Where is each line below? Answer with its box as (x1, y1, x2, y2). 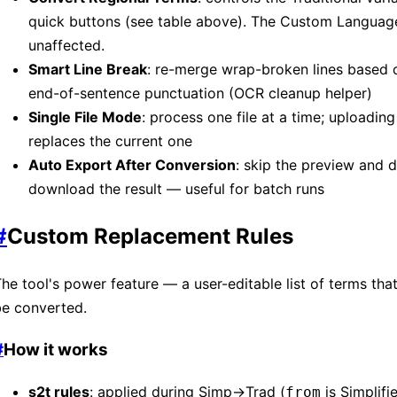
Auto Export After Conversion (28, 155, 236, 174)
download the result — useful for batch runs (28, 179, 324, 198)
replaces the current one (28, 131, 192, 150)
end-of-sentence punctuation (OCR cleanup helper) (28, 83, 372, 102)
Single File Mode (28, 107, 142, 126)
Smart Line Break (28, 59, 147, 78)
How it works (4, 339, 108, 361)
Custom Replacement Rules (7, 222, 293, 249)
